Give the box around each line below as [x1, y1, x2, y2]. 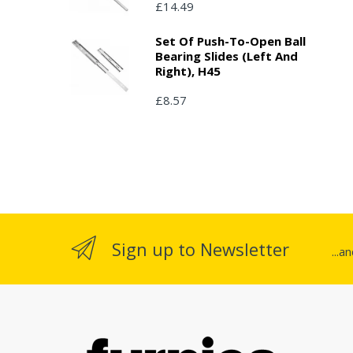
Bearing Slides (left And [155, 47, 298, 64]
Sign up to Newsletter [112, 236, 289, 261]
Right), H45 [155, 62, 221, 79]
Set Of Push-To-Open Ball [155, 32, 306, 49]
